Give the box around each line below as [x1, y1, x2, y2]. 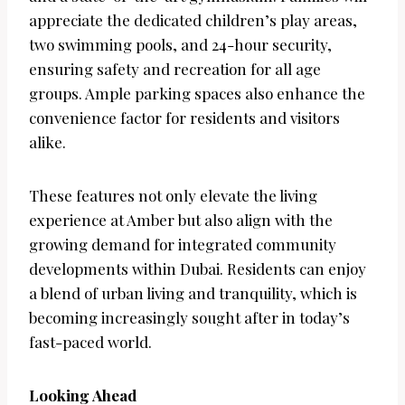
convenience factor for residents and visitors [29, 108, 340, 128]
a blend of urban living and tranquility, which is [29, 283, 357, 304]
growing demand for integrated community [29, 234, 336, 255]
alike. [29, 132, 66, 153]
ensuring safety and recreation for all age [29, 59, 321, 80]
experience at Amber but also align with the [29, 210, 333, 231]
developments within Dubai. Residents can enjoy [29, 259, 366, 279]
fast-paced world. [29, 332, 152, 353]
